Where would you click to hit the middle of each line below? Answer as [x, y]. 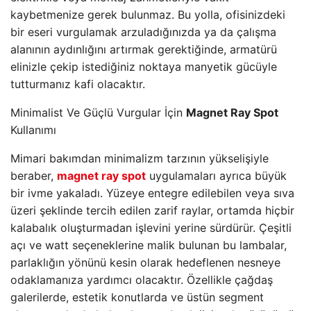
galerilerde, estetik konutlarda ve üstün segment [137, 297]
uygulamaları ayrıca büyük [216, 176]
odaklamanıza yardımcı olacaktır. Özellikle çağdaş [142, 280]
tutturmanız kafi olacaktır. [78, 84]
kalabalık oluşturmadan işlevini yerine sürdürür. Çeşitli [151, 228]
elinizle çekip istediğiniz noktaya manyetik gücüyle [144, 67]
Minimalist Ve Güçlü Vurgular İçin [98, 112]
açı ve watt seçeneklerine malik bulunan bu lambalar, [149, 245]
